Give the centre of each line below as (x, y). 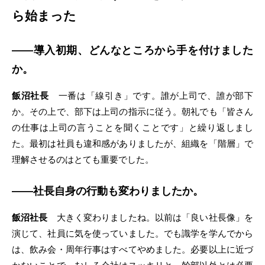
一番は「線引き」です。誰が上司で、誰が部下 (151, 96)
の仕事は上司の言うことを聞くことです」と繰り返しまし (132, 128)
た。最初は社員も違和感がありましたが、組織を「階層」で (132, 144)
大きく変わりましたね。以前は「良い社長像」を (151, 218)
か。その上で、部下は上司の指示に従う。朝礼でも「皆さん (132, 112)
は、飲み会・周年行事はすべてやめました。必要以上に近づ (132, 250)
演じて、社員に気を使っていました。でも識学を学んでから (132, 234)
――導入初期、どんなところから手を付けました (132, 51)
